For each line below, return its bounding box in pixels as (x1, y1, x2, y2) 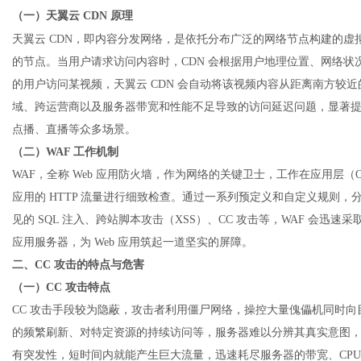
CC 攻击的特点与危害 (35, 259, 144, 271)
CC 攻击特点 (46, 281, 110, 293)
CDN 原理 (83, 10, 133, 22)
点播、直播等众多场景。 (12, 123, 136, 135)
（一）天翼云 (12, 10, 80, 22)
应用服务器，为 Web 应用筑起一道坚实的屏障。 (12, 236, 253, 248)
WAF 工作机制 (46, 146, 118, 158)
